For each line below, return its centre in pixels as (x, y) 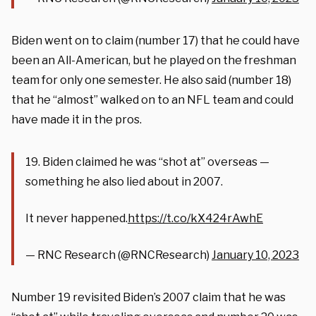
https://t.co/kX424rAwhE (195, 218)
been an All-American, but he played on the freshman (154, 60)
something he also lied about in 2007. (124, 181)
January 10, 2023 (255, 255)
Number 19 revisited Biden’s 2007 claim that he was (148, 297)
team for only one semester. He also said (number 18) (151, 80)
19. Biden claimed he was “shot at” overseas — (147, 162)
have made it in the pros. (77, 119)
